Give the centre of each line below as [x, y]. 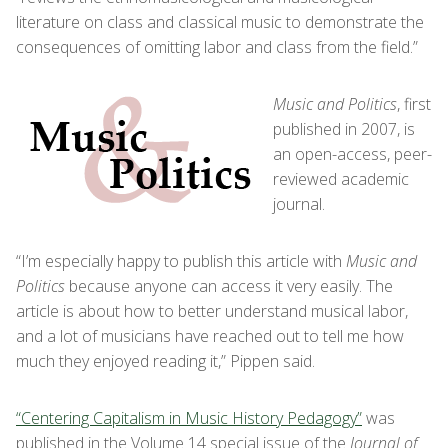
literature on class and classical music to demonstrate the [220, 22]
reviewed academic [341, 179]
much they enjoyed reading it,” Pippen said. [165, 361]
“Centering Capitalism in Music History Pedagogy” [189, 418]
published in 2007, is [344, 129]
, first [414, 104]
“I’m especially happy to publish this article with [181, 261]
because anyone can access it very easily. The [229, 286]
